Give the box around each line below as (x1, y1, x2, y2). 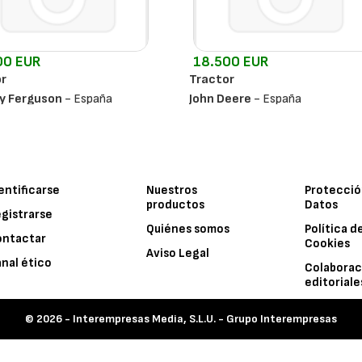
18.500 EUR (192, 53, 268, 70)
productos (145, 197, 204, 213)
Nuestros (145, 183, 197, 198)
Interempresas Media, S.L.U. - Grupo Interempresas (73, 312, 337, 326)
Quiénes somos (145, 221, 229, 237)
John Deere (188, 91, 251, 107)
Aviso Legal (145, 246, 209, 261)
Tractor (188, 72, 234, 87)
